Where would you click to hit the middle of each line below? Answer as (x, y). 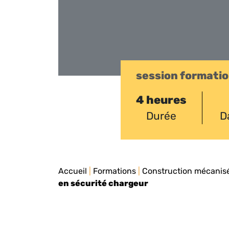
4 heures (161, 100)
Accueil (73, 171)
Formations (114, 171)
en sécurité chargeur (103, 184)
